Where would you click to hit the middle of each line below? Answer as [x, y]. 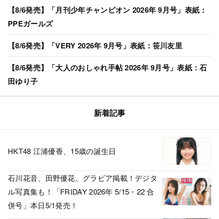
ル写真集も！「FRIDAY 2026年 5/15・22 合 [81, 191]
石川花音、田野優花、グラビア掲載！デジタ [83, 177]
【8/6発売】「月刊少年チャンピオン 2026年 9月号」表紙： [108, 10]
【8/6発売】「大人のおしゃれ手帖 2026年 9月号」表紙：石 [108, 67]
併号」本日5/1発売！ [43, 205]
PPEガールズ [31, 23]
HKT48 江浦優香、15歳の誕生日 [62, 151]
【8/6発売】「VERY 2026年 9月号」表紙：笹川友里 [95, 45]
